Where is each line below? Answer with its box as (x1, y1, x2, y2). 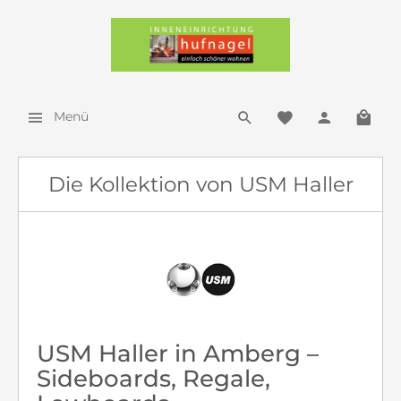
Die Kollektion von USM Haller (47, 172, 354, 197)
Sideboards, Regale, (37, 364, 270, 393)
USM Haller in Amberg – (37, 339, 319, 368)
